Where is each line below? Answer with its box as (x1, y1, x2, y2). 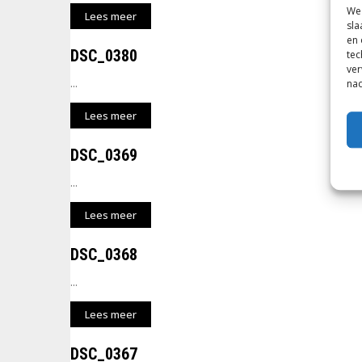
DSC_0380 (70, 46, 137, 65)
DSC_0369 (70, 145, 137, 165)
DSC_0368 (70, 245, 137, 264)
